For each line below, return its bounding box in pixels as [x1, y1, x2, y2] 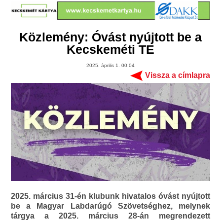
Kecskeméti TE [67, 42, 154, 57]
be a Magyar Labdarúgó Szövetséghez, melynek [11, 202, 210, 211]
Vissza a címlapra [145, 71, 210, 80]
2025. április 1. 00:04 [86, 63, 135, 69]
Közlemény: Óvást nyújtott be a [19, 30, 202, 44]
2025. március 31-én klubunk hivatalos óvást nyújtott [11, 192, 210, 201]
